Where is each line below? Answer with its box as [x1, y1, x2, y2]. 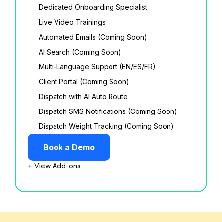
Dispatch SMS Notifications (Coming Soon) [39, 107, 177, 116]
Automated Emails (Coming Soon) [39, 33, 147, 42]
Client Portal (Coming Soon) [39, 77, 129, 86]
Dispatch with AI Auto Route [39, 92, 128, 101]
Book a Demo [43, 142, 95, 153]
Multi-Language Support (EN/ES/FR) [39, 62, 156, 71]
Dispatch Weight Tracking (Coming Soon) [39, 122, 174, 131]
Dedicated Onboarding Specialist [39, 3, 147, 12]
